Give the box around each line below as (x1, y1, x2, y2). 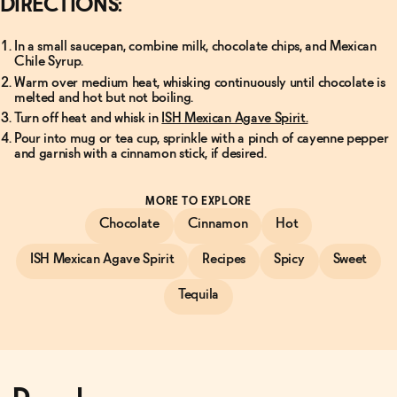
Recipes (202, 253, 246, 267)
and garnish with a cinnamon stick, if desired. (14, 147, 269, 161)
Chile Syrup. (14, 55, 84, 69)
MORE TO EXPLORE (145, 197, 252, 208)
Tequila (178, 288, 219, 302)
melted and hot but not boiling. (14, 90, 197, 105)
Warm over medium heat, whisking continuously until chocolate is (14, 75, 385, 90)
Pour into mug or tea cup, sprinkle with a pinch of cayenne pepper (14, 132, 389, 146)
